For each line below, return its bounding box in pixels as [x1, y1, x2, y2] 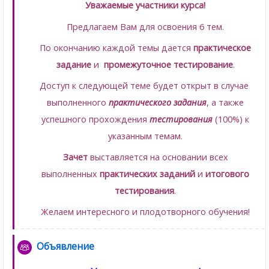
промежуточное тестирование [103, 58, 233, 70]
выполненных [41, 168, 100, 180]
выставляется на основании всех [87, 151, 228, 163]
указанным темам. [108, 130, 183, 142]
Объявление [36, 239, 94, 253]
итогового [205, 168, 250, 180]
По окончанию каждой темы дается [40, 41, 194, 53]
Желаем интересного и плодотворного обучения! [41, 206, 250, 218]
